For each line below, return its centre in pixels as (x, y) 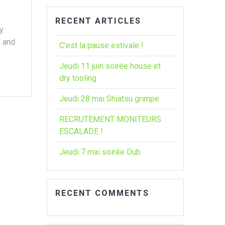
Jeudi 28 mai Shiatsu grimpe (109, 98)
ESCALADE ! (81, 131)
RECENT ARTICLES (98, 21)
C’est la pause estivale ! (102, 45)
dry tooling (78, 78)
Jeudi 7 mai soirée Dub (100, 152)
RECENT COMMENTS (102, 193)
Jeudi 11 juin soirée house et (110, 66)
